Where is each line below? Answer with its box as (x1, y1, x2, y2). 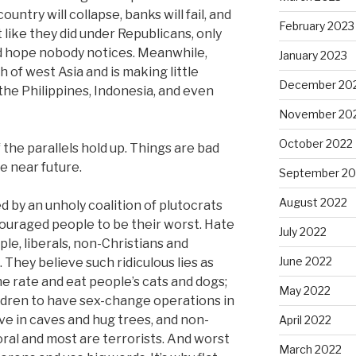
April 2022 (278, 312, 331, 327)
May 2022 (278, 283, 331, 297)
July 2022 (278, 224, 327, 238)
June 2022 (278, 253, 332, 268)
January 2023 (278, 48, 347, 62)
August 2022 (278, 195, 347, 209)
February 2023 (278, 18, 354, 33)
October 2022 (278, 136, 353, 150)
